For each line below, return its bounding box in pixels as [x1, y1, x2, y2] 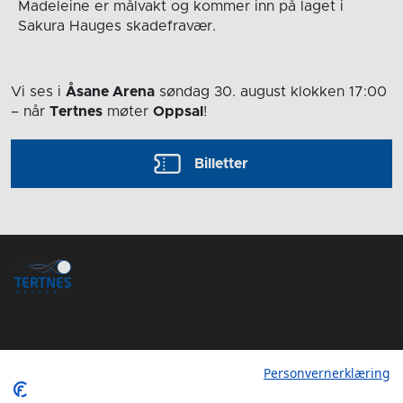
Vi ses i [11, 85, 66, 99]
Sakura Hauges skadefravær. [17, 18, 216, 33]
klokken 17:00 [291, 85, 387, 99]
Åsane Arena [66, 85, 155, 99]
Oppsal [153, 104, 203, 119]
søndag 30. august [155, 85, 291, 99]
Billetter [194, 157, 249, 171]
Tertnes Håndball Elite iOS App [31, 375, 194, 387]
